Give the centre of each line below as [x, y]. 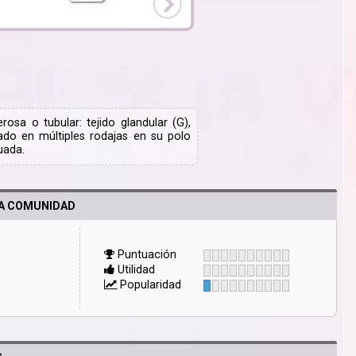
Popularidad [149, 285]
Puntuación [146, 255]
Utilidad [135, 270]
